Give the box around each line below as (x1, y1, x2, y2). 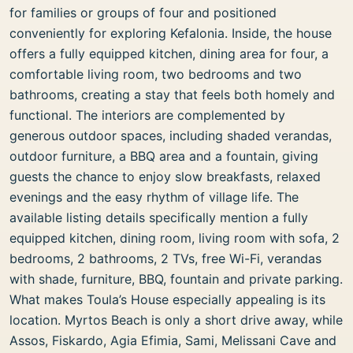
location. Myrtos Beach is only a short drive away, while (9, 312, 343, 328)
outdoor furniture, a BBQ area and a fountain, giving (9, 148, 318, 164)
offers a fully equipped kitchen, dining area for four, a (9, 46, 329, 61)
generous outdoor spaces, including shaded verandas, (9, 128, 332, 143)
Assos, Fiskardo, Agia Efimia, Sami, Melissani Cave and (9, 333, 336, 348)
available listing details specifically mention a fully (9, 210, 308, 225)
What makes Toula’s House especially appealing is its (9, 292, 325, 307)
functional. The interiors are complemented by (9, 107, 285, 123)
